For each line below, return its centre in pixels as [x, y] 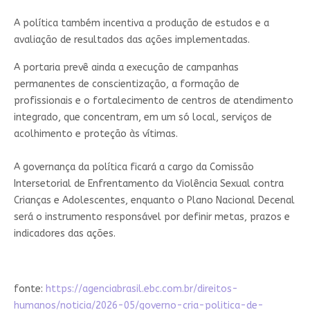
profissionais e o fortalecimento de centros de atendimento [153, 100]
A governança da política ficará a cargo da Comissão [134, 167]
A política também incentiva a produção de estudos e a [141, 23]
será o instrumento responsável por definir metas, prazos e [152, 217]
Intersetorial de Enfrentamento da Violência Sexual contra [148, 183]
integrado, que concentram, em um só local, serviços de [143, 117]
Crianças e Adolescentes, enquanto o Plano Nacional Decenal [154, 200]
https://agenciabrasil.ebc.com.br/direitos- [142, 289]
